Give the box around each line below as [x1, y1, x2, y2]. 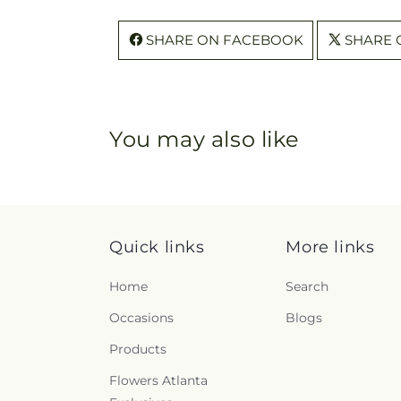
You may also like [109, 125, 300, 152]
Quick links [109, 237, 205, 257]
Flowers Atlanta [109, 372, 208, 388]
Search [286, 278, 329, 294]
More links [286, 237, 375, 257]
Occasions [109, 310, 174, 326]
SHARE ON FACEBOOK [146, 30, 303, 48]
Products [109, 341, 166, 357]
